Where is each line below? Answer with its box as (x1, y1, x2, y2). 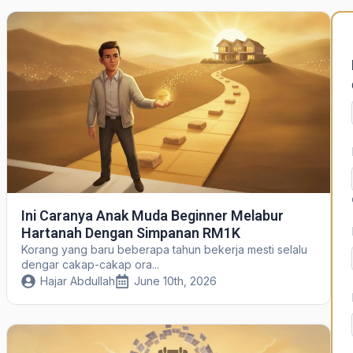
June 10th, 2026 (133, 274, 217, 288)
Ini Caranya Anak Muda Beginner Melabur (20, 207, 284, 225)
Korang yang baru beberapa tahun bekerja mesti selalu (20, 243, 307, 257)
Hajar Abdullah (39, 274, 115, 288)
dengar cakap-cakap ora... (20, 258, 159, 272)
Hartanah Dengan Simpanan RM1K (20, 225, 240, 242)
